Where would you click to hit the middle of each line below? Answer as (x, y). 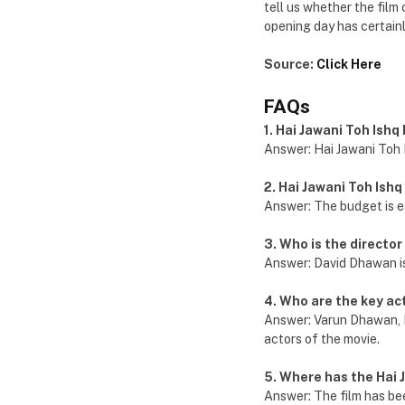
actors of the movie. (322, 339)
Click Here (349, 65)
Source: (290, 65)
